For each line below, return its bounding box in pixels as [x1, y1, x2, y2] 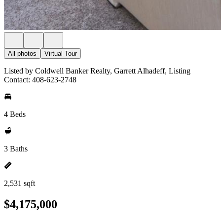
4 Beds [4, 110, 26, 118]
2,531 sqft [4, 179, 35, 187]
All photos [8, 50, 37, 57]
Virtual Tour [44, 50, 77, 57]
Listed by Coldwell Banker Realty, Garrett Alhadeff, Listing [4, 67, 190, 75]
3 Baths [4, 145, 28, 153]
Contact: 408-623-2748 [4, 75, 76, 84]
